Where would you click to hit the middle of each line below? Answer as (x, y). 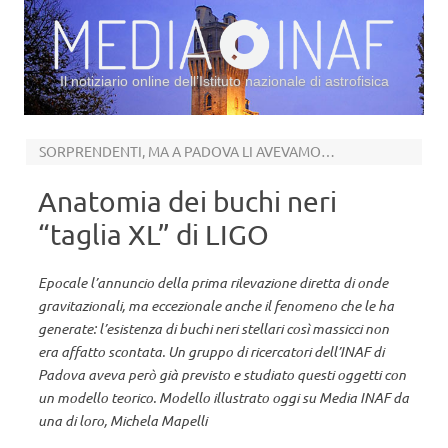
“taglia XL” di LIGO (153, 234)
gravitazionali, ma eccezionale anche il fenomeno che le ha (216, 305)
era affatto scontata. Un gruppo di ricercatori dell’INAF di (211, 351)
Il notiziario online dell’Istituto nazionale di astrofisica (224, 81)
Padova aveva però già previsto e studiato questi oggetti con (222, 374)
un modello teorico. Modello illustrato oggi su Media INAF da (223, 397)
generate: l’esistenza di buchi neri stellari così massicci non (213, 328)
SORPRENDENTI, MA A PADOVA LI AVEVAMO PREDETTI (327, 151)
